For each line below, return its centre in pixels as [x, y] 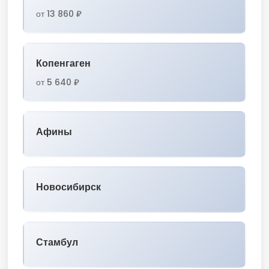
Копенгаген [63, 63]
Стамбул [57, 242]
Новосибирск [68, 187]
